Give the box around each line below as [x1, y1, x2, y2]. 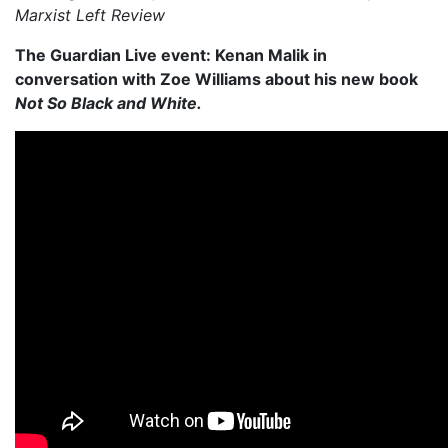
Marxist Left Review [15, 5, 165, 25]
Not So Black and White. [15, 93, 202, 113]
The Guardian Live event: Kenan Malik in [15, 45, 327, 65]
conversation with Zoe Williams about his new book [15, 69, 418, 89]
